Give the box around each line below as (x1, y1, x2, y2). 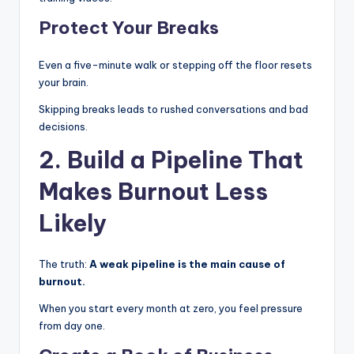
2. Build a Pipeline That (39, 145, 303, 175)
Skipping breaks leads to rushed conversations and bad (39, 102, 308, 115)
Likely (39, 208, 107, 238)
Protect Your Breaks (39, 16, 219, 39)
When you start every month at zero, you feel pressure (39, 301, 303, 314)
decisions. (39, 119, 88, 133)
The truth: (39, 257, 89, 270)
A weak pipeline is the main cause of (89, 257, 285, 270)
